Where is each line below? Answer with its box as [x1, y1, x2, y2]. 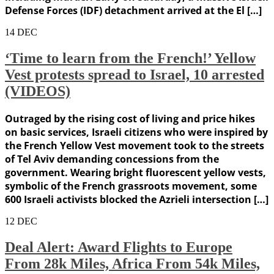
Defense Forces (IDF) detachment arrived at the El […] [5, 4, 262, 18]
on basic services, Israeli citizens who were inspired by [5, 125, 268, 139]
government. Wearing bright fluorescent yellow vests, [5, 165, 266, 179]
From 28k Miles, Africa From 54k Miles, [5, 255, 260, 272]
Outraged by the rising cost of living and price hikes [5, 111, 255, 125]
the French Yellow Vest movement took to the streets [5, 138, 264, 152]
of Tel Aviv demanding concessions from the [5, 152, 219, 166]
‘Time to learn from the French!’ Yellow [5, 50, 256, 67]
